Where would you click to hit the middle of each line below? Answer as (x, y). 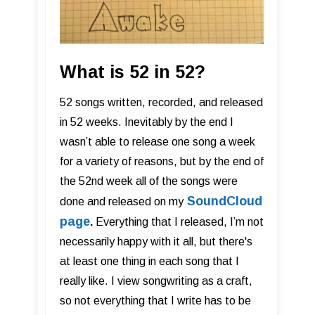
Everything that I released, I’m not (178, 222)
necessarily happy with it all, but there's (156, 242)
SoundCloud (225, 201)
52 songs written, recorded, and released (161, 103)
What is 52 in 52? (133, 72)
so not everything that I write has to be (155, 301)
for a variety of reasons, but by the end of (162, 162)
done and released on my (122, 202)
